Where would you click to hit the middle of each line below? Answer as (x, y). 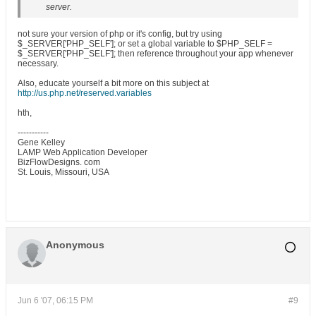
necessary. (38, 63)
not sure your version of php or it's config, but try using (120, 34)
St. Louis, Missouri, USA (63, 172)
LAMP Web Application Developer (83, 152)
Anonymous (75, 245)
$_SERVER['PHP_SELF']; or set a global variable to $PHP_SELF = (145, 44)
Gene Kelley (41, 142)
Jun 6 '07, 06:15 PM (55, 300)
